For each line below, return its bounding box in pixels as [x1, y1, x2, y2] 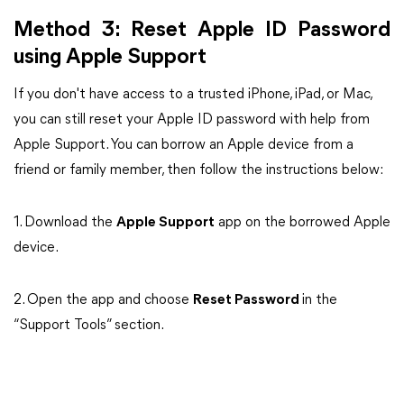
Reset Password [193, 293, 302, 308]
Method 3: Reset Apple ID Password [14, 20, 390, 41]
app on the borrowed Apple [215, 216, 390, 230]
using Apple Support [14, 47, 207, 69]
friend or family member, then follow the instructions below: [14, 163, 383, 178]
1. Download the [14, 216, 116, 230]
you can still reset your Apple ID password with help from [14, 113, 370, 127]
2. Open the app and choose [14, 293, 193, 308]
